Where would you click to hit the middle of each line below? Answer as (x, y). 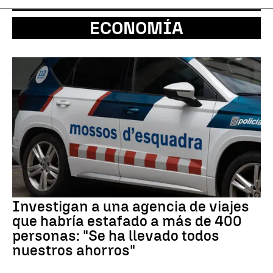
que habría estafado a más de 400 (127, 221)
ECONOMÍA (136, 28)
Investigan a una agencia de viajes (131, 206)
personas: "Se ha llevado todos (116, 235)
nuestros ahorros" (74, 250)
